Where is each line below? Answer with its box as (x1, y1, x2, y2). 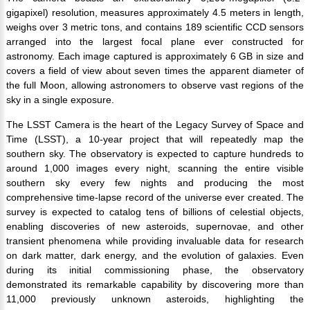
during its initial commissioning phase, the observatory (6, 264, 304, 276)
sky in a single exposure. (6, 94, 114, 106)
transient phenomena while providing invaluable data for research (6, 235, 304, 247)
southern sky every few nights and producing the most (6, 177, 304, 189)
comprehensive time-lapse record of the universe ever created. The (6, 192, 304, 203)
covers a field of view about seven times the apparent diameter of (6, 65, 304, 77)
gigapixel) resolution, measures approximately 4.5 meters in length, (6, 7, 304, 19)
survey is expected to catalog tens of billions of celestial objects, (6, 206, 304, 218)
